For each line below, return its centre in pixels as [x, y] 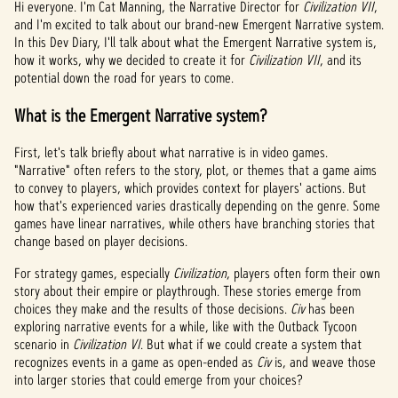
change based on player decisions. [101, 241]
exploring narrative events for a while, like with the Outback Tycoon [186, 326]
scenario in [44, 344]
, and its [341, 60]
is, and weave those [323, 362]
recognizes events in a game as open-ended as [135, 362]
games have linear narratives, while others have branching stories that [195, 223]
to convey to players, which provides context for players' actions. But [190, 188]
